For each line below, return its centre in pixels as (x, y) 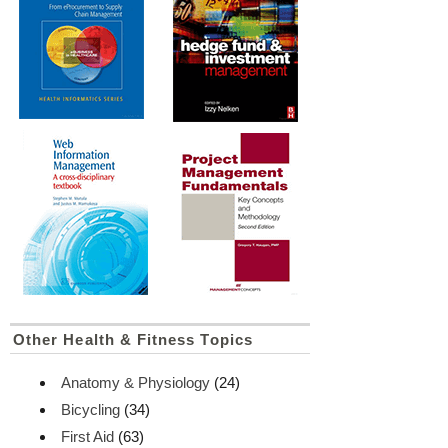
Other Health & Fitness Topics (133, 339)
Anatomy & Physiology (136, 382)
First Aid (88, 436)
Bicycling (91, 409)
